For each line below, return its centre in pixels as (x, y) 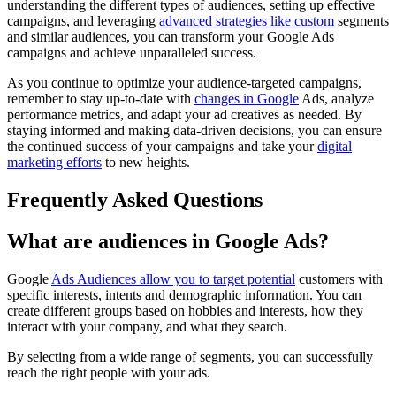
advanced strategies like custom (247, 21)
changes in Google (247, 99)
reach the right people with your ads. (109, 372)
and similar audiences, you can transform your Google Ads (171, 37)
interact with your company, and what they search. (147, 326)
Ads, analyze (336, 99)
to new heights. (146, 163)
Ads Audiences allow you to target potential (173, 278)
